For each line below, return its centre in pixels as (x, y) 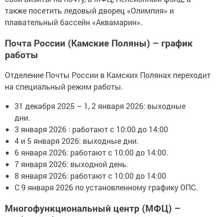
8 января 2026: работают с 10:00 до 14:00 (90, 176)
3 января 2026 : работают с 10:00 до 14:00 (91, 129)
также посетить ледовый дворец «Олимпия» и (89, 10)
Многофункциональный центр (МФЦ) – (93, 208)
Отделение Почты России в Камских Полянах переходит (108, 75)
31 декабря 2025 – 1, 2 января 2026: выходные (100, 106)
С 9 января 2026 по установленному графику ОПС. (106, 187)
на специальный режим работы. (64, 87)
